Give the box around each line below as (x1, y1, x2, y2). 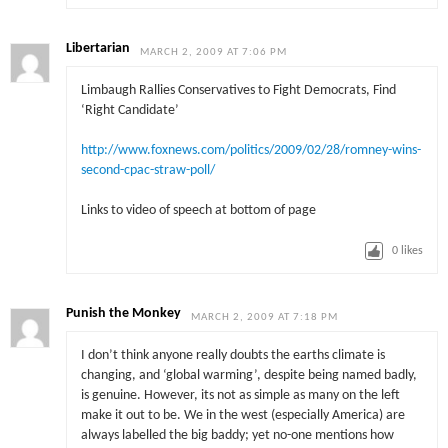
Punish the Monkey (66, 307, 182, 321)
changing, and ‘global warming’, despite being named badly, (80, 368, 417, 382)
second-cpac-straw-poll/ (80, 164, 215, 178)
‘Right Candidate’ (80, 103, 179, 117)
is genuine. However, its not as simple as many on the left (80, 388, 400, 402)
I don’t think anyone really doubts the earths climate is (80, 348, 385, 362)
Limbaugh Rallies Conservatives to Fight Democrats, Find (80, 83, 396, 97)
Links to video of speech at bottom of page (80, 204, 316, 218)
